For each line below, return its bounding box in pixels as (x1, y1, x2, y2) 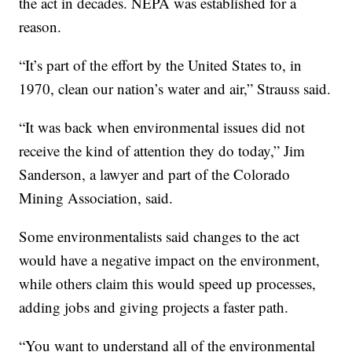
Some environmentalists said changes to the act (19, 226, 300, 247)
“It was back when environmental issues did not (19, 117, 306, 137)
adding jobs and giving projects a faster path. (19, 297, 289, 317)
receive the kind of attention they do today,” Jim (19, 141, 306, 161)
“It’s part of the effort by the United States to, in (19, 55, 302, 75)
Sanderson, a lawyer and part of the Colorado (19, 164, 291, 185)
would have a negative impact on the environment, (19, 250, 321, 270)
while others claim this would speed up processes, (19, 273, 317, 294)
